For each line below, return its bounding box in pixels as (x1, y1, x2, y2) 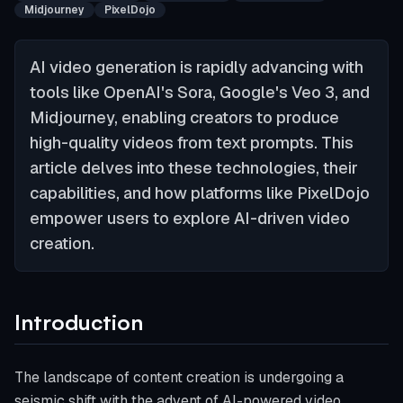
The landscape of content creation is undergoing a (14, 368, 344, 387)
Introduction (14, 309, 143, 336)
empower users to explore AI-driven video (30, 208, 350, 228)
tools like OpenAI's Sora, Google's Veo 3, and (30, 82, 370, 103)
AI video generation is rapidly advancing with (30, 57, 363, 77)
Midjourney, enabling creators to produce (30, 107, 339, 128)
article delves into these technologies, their (30, 157, 358, 178)
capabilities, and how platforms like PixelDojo (30, 183, 370, 203)
